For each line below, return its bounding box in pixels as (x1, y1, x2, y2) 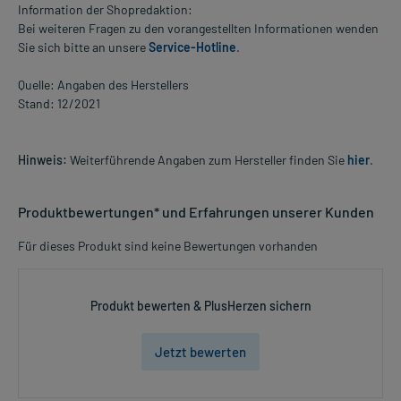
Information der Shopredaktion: (18, 2, 192, 18)
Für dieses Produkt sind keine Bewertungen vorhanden (18, 238, 318, 254)
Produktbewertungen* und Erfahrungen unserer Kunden (18, 203, 374, 221)
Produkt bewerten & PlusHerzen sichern (90, 298, 311, 314)
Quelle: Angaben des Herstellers (18, 77, 189, 93)
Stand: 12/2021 (18, 96, 100, 112)
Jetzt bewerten (155, 344, 246, 361)
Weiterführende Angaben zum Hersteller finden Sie (67, 152, 347, 168)
